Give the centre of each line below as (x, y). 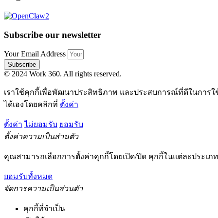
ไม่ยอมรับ (41, 125)
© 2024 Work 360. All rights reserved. (63, 74)
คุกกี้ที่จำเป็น (44, 209)
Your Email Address (36, 54)
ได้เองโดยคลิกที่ (32, 105)
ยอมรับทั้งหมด (28, 177)
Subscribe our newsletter (53, 35)
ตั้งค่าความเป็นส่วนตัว (41, 137)
